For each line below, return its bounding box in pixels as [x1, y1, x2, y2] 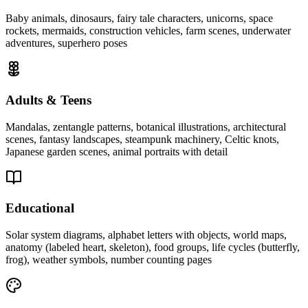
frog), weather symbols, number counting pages [5, 254, 212, 266]
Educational [5, 201, 74, 216]
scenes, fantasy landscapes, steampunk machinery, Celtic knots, [5, 133, 279, 145]
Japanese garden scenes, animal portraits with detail [5, 145, 228, 157]
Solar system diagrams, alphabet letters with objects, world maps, [5, 229, 287, 241]
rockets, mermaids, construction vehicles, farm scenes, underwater [5, 25, 291, 37]
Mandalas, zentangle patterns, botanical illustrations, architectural [5, 120, 286, 133]
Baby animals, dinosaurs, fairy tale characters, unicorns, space [5, 12, 273, 25]
